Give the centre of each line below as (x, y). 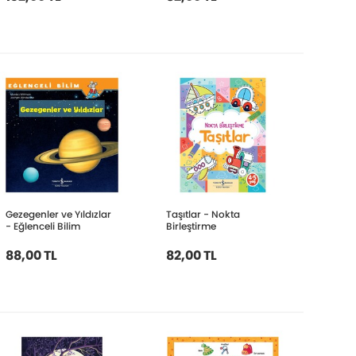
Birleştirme (192, 226)
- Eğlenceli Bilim (43, 226)
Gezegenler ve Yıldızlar (58, 215)
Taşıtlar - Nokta (203, 215)
